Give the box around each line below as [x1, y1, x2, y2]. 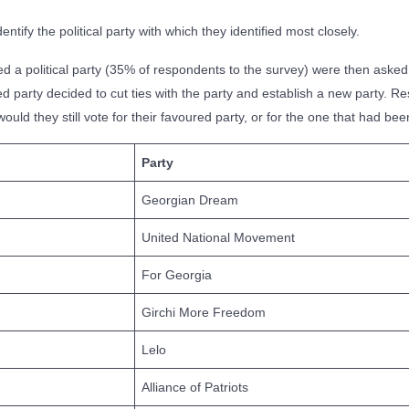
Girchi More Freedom [142, 305, 266, 320]
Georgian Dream [142, 193, 238, 207]
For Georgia [142, 267, 212, 282]
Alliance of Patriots [142, 380, 248, 394]
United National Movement [142, 230, 295, 245]
